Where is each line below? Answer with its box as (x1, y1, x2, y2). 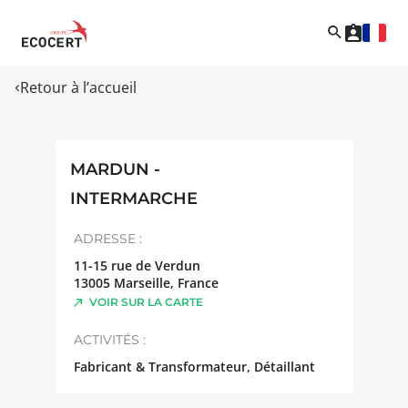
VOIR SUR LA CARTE (88, 294, 203, 309)
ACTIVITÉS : (73, 331, 146, 348)
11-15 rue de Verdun (73, 256, 200, 274)
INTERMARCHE (69, 188, 198, 209)
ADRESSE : (73, 229, 142, 247)
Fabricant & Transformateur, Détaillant (73, 357, 315, 375)
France (177, 273, 219, 291)
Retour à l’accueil (20, 76, 137, 97)
